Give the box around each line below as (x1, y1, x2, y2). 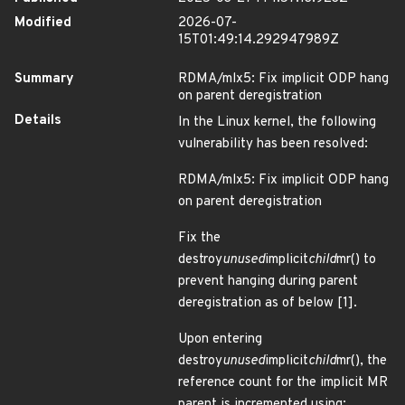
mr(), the (336, 353, 387, 370)
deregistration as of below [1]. (178, 295, 357, 312)
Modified (14, 14, 71, 32)
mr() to (336, 251, 376, 268)
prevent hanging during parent (178, 273, 358, 290)
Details (14, 112, 61, 129)
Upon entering (178, 331, 262, 348)
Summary (14, 71, 74, 88)
